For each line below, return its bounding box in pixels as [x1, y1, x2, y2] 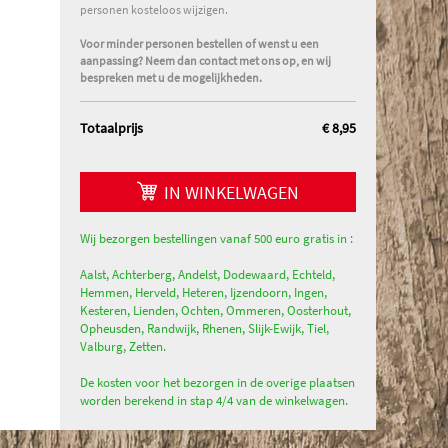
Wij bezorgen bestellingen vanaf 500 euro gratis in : [80, 230, 353, 247]
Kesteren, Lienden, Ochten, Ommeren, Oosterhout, [80, 302, 351, 319]
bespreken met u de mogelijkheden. [80, 70, 262, 85]
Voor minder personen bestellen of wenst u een [80, 36, 319, 51]
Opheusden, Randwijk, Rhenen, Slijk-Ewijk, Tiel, [80, 320, 329, 337]
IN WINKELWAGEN [164, 181, 299, 204]
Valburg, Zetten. [80, 338, 166, 355]
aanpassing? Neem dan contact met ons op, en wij [80, 53, 331, 68]
